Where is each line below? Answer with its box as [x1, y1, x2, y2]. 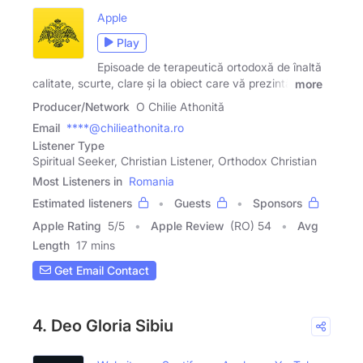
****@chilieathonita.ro [66, 120, 184, 135]
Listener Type [32, 138, 105, 152]
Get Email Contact [51, 263, 149, 278]
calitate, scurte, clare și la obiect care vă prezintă [32, 75, 292, 90]
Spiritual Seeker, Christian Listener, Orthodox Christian [32, 153, 317, 168]
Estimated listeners [32, 195, 132, 210]
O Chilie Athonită [136, 99, 224, 113]
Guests [174, 195, 211, 210]
